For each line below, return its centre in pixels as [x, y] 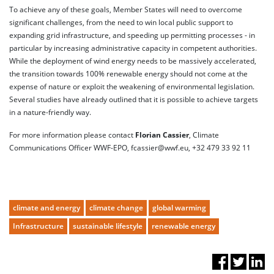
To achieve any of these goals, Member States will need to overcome [126, 9]
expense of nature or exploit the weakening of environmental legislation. [132, 86]
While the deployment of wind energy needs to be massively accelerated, [133, 61]
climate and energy [46, 207]
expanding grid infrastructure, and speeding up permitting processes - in [132, 35]
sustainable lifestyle [108, 226]
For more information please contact [72, 135]
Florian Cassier [162, 135]
